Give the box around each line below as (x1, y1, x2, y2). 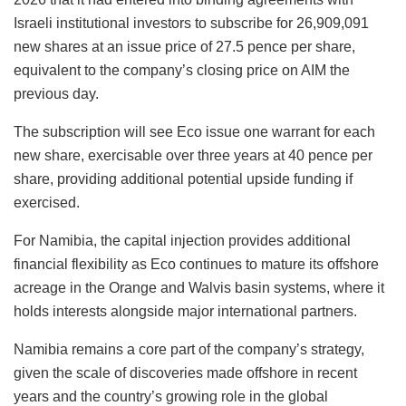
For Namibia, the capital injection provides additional (14, 232, 351, 248)
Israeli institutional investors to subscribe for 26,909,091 (14, 14, 369, 31)
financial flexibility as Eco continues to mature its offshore (14, 256, 379, 272)
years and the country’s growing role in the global (14, 388, 328, 404)
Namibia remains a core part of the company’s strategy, (14, 341, 364, 357)
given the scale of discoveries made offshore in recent (14, 364, 357, 381)
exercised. (14, 194, 80, 210)
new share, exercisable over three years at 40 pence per (14, 147, 372, 163)
